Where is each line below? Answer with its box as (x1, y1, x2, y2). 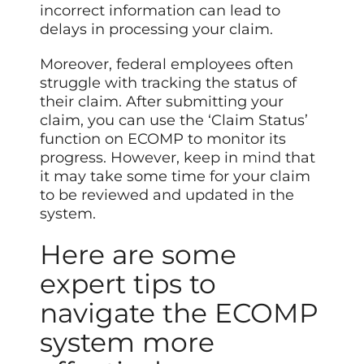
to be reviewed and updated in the (40, 185, 295, 204)
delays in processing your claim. (40, 19, 274, 38)
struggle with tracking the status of (40, 73, 297, 92)
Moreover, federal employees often (40, 54, 294, 73)
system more (40, 325, 215, 358)
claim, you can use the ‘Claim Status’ (40, 110, 309, 129)
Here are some (40, 237, 237, 271)
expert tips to (40, 266, 217, 300)
